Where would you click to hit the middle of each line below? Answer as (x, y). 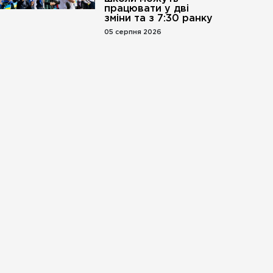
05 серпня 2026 (133, 32)
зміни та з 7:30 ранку (158, 19)
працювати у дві (146, 9)
